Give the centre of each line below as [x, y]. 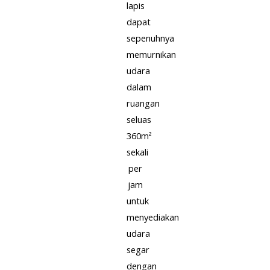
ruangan [143, 103]
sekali [137, 152]
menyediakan [153, 217]
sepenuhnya [150, 38]
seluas [139, 119]
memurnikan [151, 54]
